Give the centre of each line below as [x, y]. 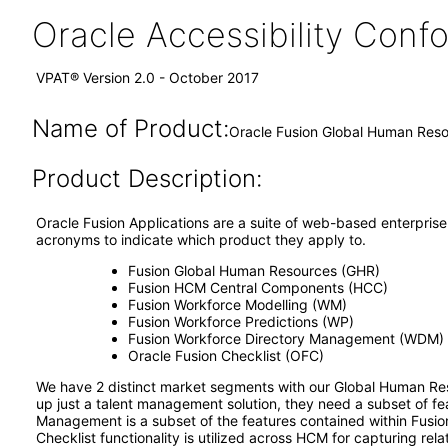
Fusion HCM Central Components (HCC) [257, 287]
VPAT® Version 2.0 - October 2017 [147, 77]
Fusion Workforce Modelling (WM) [237, 304]
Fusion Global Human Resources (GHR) [253, 270]
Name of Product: [130, 128]
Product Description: [146, 178]
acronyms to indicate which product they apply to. [201, 239]
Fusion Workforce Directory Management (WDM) [285, 338]
